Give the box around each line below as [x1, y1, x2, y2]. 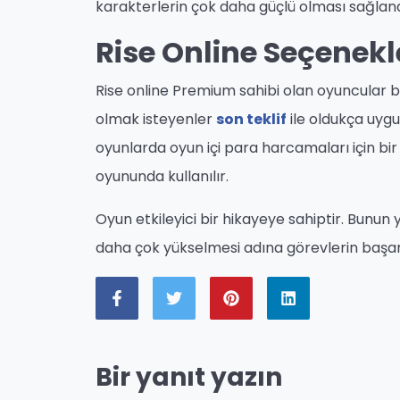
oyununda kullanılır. [96, 166, 229, 187]
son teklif [216, 109, 287, 129]
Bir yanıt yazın [96, 360, 282, 395]
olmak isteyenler [96, 109, 216, 129]
